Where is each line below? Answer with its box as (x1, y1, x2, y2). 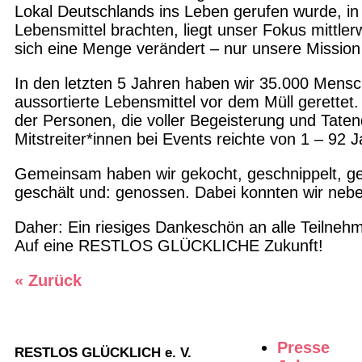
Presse (277, 339, 330, 357)
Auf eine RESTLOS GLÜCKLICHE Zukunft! (15, 237, 323, 255)
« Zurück (15, 271, 82, 290)
